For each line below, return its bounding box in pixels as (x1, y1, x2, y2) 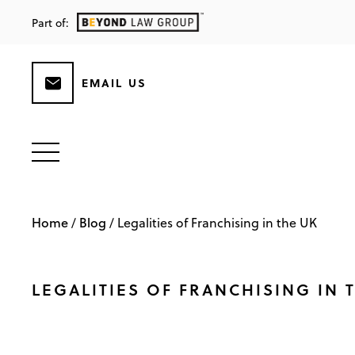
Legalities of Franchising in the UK (117, 214, 317, 232)
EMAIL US (82, 74, 147, 91)
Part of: (32, 15, 69, 32)
